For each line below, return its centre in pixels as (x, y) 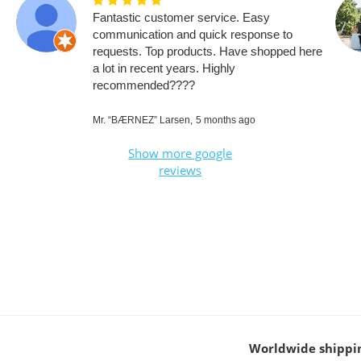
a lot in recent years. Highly (164, 68)
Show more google (180, 153)
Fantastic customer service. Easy (181, 17)
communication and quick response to (193, 34)
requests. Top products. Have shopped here (207, 51)
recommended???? (144, 85)
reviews (180, 170)
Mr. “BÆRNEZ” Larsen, (143, 120)
